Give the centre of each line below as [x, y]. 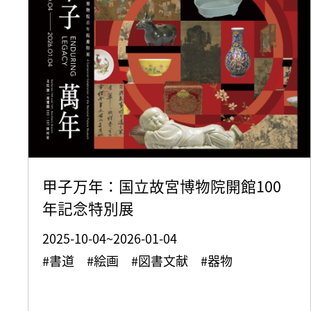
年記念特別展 [88, 208]
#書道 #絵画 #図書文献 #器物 [144, 261]
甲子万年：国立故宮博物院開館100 [162, 186]
